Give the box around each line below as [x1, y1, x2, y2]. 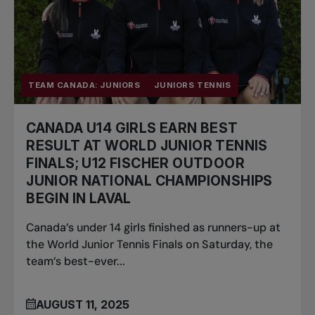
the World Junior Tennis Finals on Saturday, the [26, 237, 274, 252]
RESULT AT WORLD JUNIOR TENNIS [26, 137, 268, 154]
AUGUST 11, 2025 [36, 297, 130, 312]
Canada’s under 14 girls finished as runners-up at [26, 220, 281, 235]
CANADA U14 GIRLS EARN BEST [26, 120, 238, 136]
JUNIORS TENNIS [154, 80, 231, 91]
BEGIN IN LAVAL [26, 190, 131, 207]
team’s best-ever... [26, 254, 126, 269]
